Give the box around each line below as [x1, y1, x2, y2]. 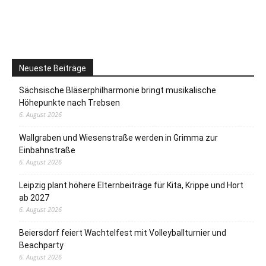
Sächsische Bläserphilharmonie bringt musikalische [19, 85, 216, 96]
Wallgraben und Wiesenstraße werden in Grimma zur [19, 133, 218, 143]
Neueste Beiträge [19, 64, 86, 74]
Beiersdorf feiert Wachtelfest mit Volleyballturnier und [19, 228, 226, 238]
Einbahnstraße [19, 145, 75, 156]
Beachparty [19, 240, 64, 251]
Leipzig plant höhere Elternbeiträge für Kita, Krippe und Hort [19, 180, 243, 191]
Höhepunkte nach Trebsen [19, 98, 120, 108]
